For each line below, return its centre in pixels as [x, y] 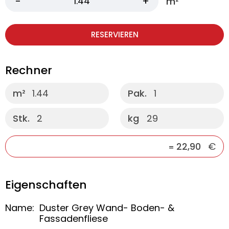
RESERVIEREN [114, 35]
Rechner [29, 70]
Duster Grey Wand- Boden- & [107, 208]
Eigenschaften [46, 185]
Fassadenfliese [74, 219]
